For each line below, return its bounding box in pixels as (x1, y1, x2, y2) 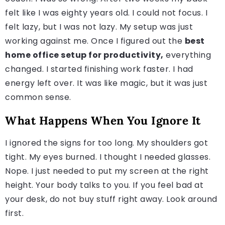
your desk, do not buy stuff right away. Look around (5, 193, 217, 205)
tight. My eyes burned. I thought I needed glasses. (5, 151, 210, 163)
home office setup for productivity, (5, 49, 164, 61)
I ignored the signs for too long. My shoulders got (5, 137, 208, 149)
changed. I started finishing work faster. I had (5, 63, 193, 75)
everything (163, 49, 211, 61)
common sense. (5, 91, 71, 103)
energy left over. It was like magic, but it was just (5, 77, 207, 89)
